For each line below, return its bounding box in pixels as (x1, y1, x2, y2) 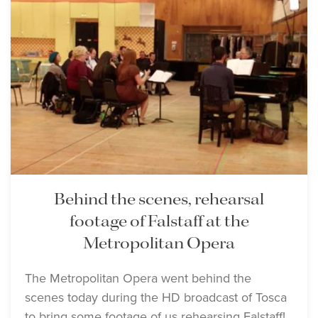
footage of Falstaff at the (69, 210, 249, 233)
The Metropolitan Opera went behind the (25, 268, 251, 287)
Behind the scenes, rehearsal (54, 188, 264, 211)
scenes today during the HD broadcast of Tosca (25, 287, 287, 307)
